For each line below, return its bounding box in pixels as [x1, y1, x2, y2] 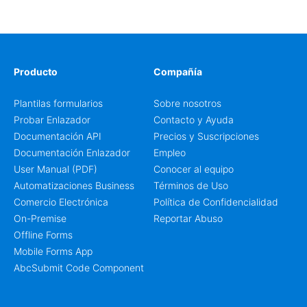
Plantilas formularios [14, 97, 103, 109]
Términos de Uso [153, 180, 228, 191]
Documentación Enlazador [14, 147, 130, 158]
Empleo [153, 147, 186, 158]
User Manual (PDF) [14, 163, 97, 175]
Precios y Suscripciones [153, 130, 259, 142]
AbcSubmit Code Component [14, 262, 144, 273]
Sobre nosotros [153, 97, 221, 109]
